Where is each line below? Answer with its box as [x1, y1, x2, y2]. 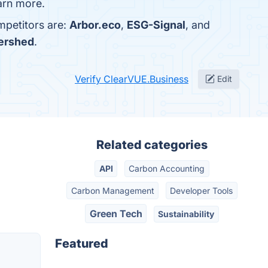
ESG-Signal [127, 19, 185, 31]
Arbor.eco [69, 19, 121, 31]
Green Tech [89, 207, 142, 220]
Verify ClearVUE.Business [75, 73, 188, 85]
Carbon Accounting [129, 163, 205, 174]
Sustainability [158, 208, 215, 219]
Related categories [96, 138, 208, 152]
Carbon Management [71, 185, 154, 196]
